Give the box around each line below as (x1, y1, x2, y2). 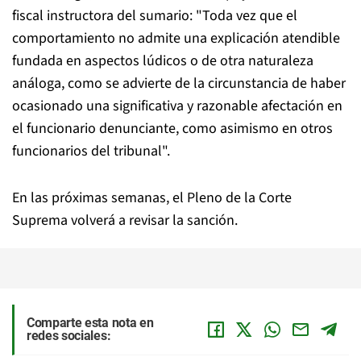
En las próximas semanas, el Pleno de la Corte (12, 187, 292, 208)
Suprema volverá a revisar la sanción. (12, 210, 238, 230)
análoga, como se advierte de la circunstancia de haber (12, 73, 346, 93)
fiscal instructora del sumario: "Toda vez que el (12, 5, 297, 26)
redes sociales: (27, 327, 111, 343)
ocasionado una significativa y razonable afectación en (12, 95, 342, 116)
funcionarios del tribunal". (12, 140, 170, 161)
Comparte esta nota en (27, 314, 154, 330)
